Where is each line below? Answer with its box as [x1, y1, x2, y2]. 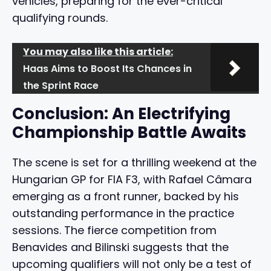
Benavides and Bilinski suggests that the [12, 240, 229, 255]
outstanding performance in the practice [12, 206, 234, 221]
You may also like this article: [23, 45, 173, 59]
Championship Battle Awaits [12, 122, 246, 144]
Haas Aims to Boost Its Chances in [23, 62, 192, 76]
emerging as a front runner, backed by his [12, 189, 239, 204]
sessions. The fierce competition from [12, 223, 217, 238]
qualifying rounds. [12, 10, 108, 26]
